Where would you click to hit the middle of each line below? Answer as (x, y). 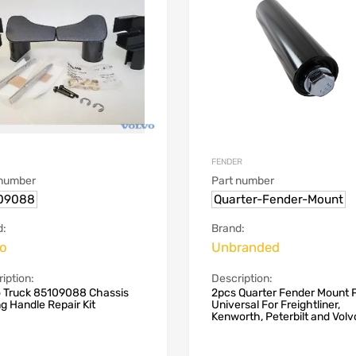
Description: (242, 278)
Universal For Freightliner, (275, 304)
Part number (242, 180)
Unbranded (245, 247)
